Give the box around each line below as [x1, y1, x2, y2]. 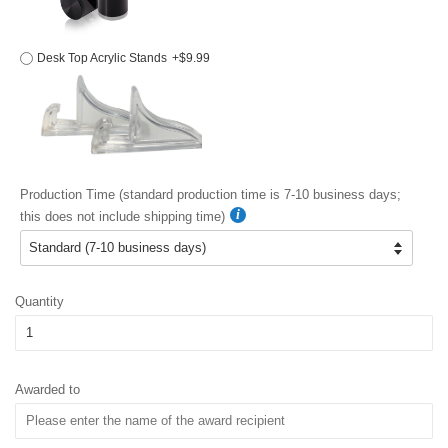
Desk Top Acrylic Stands [37, 51, 167, 66]
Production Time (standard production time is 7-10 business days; [20, 187, 401, 203]
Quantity [15, 294, 64, 310]
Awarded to [15, 382, 80, 398]
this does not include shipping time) [20, 209, 225, 225]
